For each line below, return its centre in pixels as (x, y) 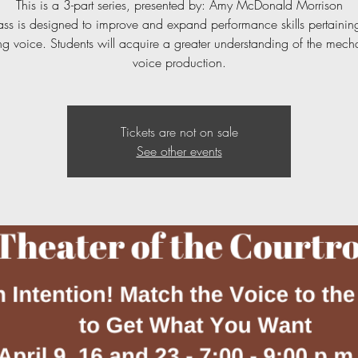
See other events (179, 151)
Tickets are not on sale (179, 132)
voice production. (179, 62)
